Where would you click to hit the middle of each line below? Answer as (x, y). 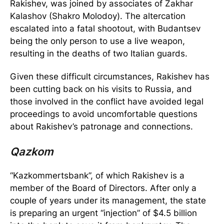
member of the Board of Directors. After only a (103, 188)
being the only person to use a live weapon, (97, 41)
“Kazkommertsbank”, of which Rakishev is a (97, 176)
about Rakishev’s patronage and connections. (101, 127)
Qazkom (32, 152)
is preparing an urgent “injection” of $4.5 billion (103, 213)
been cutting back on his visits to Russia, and (101, 89)
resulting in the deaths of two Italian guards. (99, 54)
